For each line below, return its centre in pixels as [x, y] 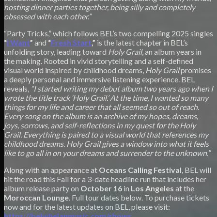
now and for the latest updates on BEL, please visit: [87, 206]
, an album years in [172, 51]
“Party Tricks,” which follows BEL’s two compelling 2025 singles [108, 33]
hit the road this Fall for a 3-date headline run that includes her [105, 179]
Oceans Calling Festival [140, 170]
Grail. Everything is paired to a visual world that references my [106, 134]
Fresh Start [71, 42]
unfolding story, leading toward [56, 51]
